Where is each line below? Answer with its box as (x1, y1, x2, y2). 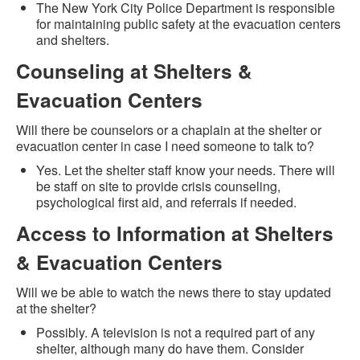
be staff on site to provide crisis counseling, (36, 177, 280, 196)
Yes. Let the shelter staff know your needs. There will (36, 161, 335, 180)
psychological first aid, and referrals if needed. (36, 193, 297, 212)
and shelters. (36, 31, 109, 50)
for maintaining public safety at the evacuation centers (36, 14, 341, 34)
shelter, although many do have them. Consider (36, 339, 304, 358)
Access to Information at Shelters (16, 219, 333, 248)
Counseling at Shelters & (16, 56, 252, 86)
